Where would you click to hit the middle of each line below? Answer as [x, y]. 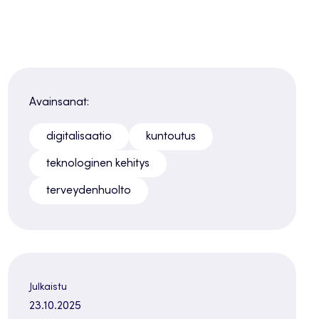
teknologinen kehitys [98, 164]
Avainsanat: [59, 103]
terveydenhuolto [88, 191]
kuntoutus [171, 137]
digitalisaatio [79, 137]
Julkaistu [48, 288]
